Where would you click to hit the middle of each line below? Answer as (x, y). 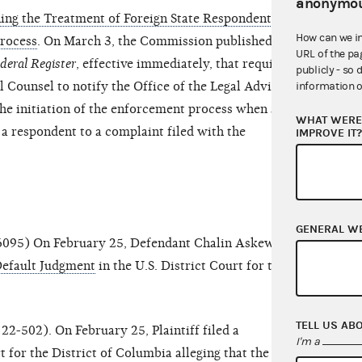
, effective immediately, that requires (183, 64)
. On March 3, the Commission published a (160, 42)
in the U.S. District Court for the (191, 266)
